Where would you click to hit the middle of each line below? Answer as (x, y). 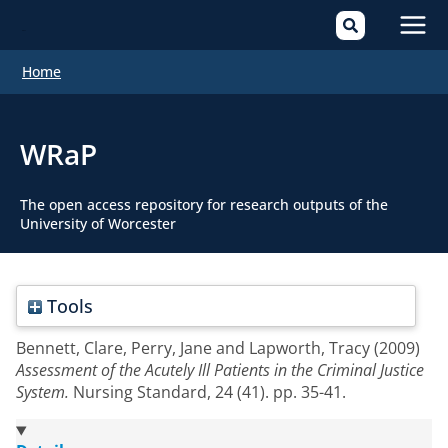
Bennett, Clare (69, 348)
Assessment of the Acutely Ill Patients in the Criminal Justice (220, 370)
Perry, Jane (171, 348)
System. (42, 392)
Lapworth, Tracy (309, 348)
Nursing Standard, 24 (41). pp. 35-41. (207, 392)
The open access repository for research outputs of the (204, 204)
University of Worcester (98, 223)
